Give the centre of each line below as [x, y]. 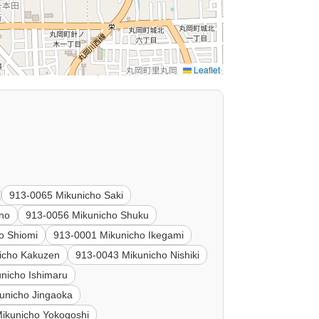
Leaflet [205, 70]
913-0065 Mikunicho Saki [67, 195]
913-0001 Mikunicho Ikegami [119, 235]
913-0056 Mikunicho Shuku [88, 215]
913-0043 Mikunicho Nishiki [138, 255]
